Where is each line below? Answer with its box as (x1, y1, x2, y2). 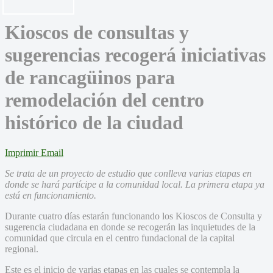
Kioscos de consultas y (5, 21, 189, 44)
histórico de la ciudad (5, 112, 183, 134)
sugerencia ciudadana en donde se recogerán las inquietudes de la (5, 221, 255, 232)
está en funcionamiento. (5, 190, 96, 200)
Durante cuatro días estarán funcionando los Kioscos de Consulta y (5, 210, 262, 221)
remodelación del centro (5, 89, 204, 112)
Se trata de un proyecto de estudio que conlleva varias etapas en (5, 168, 252, 179)
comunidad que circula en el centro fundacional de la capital (5, 232, 235, 243)
